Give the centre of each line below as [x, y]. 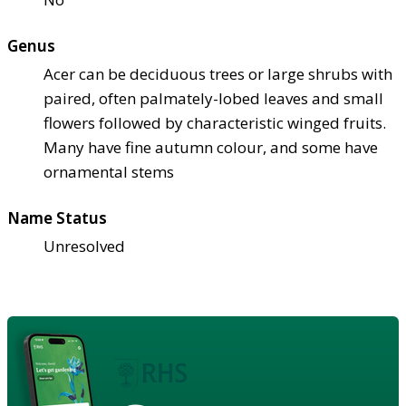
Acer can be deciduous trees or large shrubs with [218, 73]
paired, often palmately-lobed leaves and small [213, 98]
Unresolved [84, 246]
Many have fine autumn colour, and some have [211, 147]
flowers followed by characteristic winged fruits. [215, 122]
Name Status [57, 217]
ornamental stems [109, 171]
